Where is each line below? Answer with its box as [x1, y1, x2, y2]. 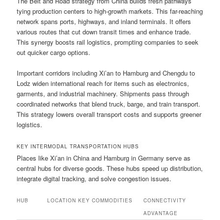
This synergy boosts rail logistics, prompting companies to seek [17, 37, 199, 47]
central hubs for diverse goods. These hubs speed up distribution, [17, 164, 203, 173]
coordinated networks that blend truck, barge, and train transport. [17, 99, 201, 109]
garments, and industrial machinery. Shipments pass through [17, 88, 190, 98]
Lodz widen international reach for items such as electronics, [17, 78, 190, 88]
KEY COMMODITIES [78, 197, 133, 204]
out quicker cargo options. [17, 47, 91, 57]
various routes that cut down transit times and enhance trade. [17, 27, 192, 36]
